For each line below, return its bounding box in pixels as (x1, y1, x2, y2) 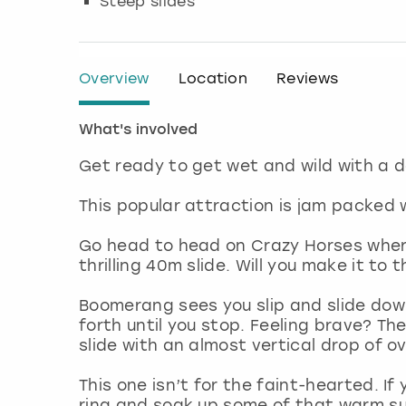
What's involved (79, 123, 198, 139)
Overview (79, 70, 150, 88)
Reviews (276, 70, 339, 88)
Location (178, 70, 248, 88)
